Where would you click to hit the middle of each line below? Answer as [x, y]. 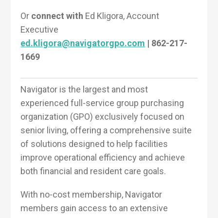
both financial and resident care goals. [93, 171]
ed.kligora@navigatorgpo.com [83, 43]
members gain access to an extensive [94, 208]
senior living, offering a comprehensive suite [106, 130]
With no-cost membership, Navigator [91, 194]
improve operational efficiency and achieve [103, 157]
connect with [57, 16]
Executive [40, 29]
